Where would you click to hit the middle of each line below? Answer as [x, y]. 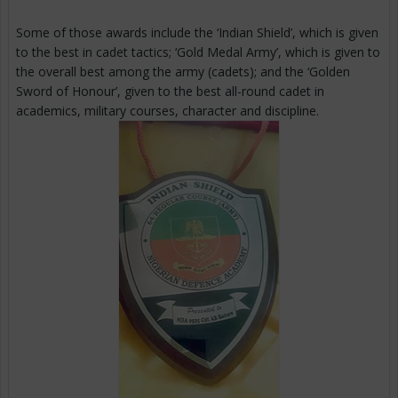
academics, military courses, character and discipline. [167, 111]
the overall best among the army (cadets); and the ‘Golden [183, 72]
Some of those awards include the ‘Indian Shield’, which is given [197, 33]
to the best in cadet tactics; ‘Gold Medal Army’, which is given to [198, 52]
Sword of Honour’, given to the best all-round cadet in [170, 92]
